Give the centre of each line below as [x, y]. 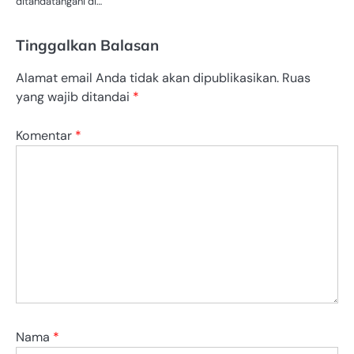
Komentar [45, 135]
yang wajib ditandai [74, 97]
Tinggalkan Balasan [87, 45]
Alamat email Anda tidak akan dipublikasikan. [147, 78]
